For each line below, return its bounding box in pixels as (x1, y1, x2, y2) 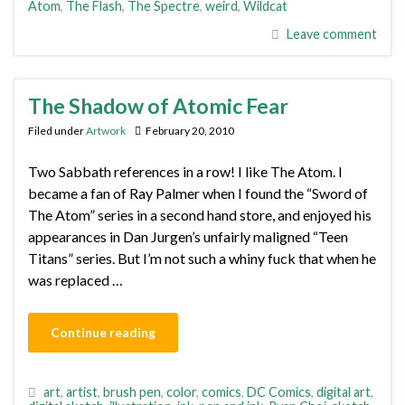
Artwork (86, 123, 126, 137)
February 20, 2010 (146, 123, 234, 137)
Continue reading (51, 324, 155, 340)
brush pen (103, 383, 161, 400)
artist (66, 383, 98, 400)
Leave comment (287, 25, 377, 42)
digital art (316, 383, 371, 400)
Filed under (28, 123, 86, 137)
